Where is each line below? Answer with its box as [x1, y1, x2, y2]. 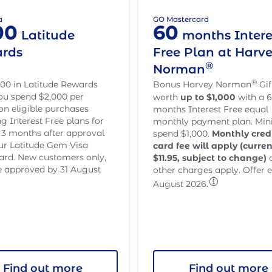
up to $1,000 [180, 92, 236, 103]
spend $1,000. [153, 128, 212, 139]
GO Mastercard [153, 15, 209, 24]
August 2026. [153, 178, 208, 189]
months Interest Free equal [153, 104, 268, 115]
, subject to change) [177, 152, 267, 163]
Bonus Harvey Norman [153, 79, 251, 90]
